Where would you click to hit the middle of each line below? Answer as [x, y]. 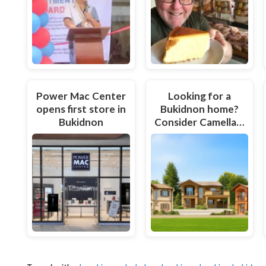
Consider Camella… [199, 122]
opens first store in [81, 109]
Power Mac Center [81, 96]
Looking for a [199, 96]
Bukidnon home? [199, 109]
